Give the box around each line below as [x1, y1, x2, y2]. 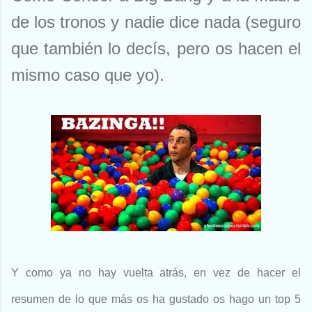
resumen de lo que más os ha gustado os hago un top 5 [11, 293, 301, 306]
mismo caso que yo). [11, 65, 164, 85]
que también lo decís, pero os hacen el [11, 39, 301, 58]
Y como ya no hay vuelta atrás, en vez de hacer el [11, 267, 301, 279]
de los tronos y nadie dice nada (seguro [11, 13, 301, 32]
